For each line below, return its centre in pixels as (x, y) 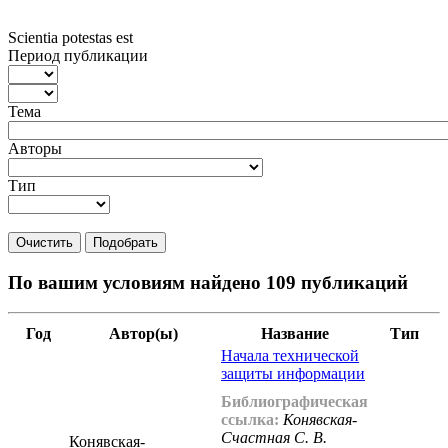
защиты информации (293, 374)
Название (294, 334)
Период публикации (78, 55)
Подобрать (125, 242)
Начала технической (290, 356)
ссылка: (250, 420)
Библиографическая (294, 402)
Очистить (44, 242)
